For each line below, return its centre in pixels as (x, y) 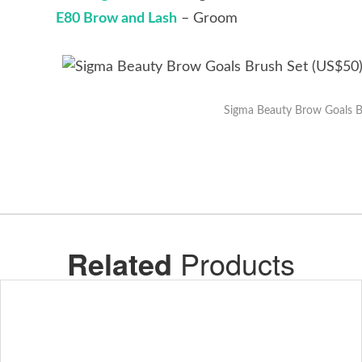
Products (234, 263)
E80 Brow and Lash (116, 18)
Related (120, 263)
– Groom (207, 18)
